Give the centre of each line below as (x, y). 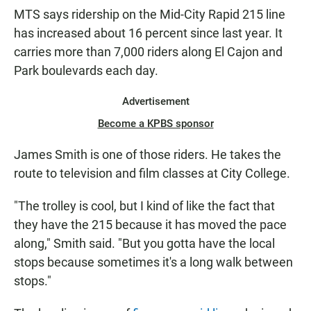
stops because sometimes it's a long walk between (153, 262)
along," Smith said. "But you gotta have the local (144, 244)
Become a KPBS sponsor (155, 124)
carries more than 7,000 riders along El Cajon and (148, 52)
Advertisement (155, 102)
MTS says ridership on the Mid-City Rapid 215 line (150, 15)
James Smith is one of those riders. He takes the (148, 155)
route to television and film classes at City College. (152, 174)
